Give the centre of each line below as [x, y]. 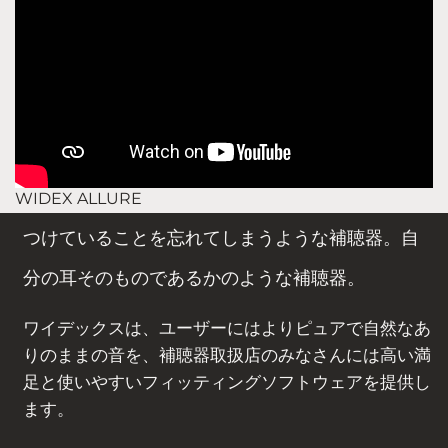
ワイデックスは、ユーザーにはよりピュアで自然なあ [227, 327]
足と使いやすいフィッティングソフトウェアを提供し [227, 381]
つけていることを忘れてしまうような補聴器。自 [221, 237]
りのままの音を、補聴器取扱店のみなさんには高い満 [227, 354]
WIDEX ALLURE [78, 198]
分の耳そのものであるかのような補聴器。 [194, 277]
